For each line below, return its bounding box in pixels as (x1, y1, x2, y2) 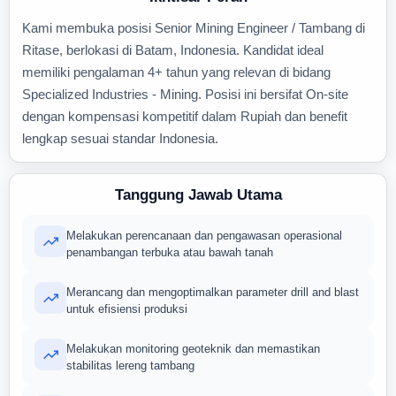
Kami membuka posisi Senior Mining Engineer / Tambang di (22, 20, 365, 35)
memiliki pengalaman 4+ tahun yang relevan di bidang (22, 65, 331, 80)
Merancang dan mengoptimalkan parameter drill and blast (66, 286, 359, 299)
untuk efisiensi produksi (66, 302, 187, 316)
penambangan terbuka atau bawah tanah (66, 246, 273, 259)
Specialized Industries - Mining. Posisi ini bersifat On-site (22, 87, 348, 102)
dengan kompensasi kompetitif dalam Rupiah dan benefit (22, 109, 347, 124)
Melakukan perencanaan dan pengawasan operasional (66, 229, 342, 242)
